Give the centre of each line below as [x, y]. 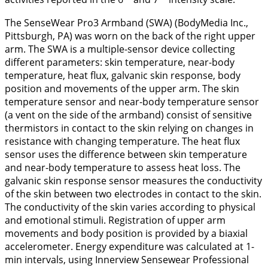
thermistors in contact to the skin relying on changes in [129, 128]
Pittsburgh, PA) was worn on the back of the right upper [130, 36]
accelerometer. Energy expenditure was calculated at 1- [130, 246]
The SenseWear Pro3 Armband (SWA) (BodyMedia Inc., [127, 22]
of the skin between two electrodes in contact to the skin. [133, 194]
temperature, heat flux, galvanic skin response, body [123, 75]
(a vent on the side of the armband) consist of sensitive [128, 115]
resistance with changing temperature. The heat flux [122, 141]
